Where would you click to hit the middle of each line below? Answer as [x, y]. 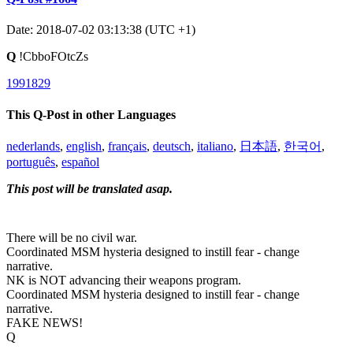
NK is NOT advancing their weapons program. [124, 280]
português [31, 162]
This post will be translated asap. [89, 188]
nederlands [33, 146]
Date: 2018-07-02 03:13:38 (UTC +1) [101, 30]
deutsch [172, 146]
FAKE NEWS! [45, 322]
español [80, 162]
